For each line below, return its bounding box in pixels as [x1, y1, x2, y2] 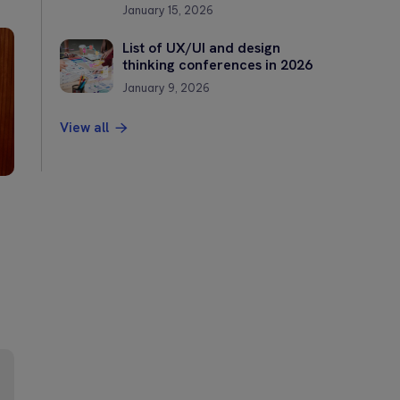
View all [60, 118, 112, 137]
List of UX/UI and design [122, 37, 280, 57]
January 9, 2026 [122, 80, 210, 95]
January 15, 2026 [122, 3, 213, 17]
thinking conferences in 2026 [122, 54, 312, 74]
